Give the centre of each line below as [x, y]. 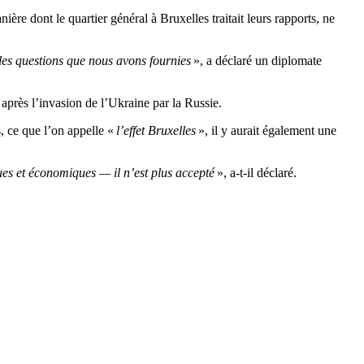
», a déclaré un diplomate [258, 61]
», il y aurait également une [267, 131]
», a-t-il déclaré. [257, 173]
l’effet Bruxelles [157, 131]
